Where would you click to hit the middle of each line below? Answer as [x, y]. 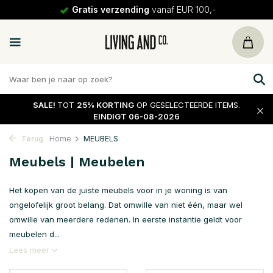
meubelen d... [34, 234]
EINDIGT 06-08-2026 [136, 116]
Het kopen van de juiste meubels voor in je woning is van [118, 190]
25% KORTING [105, 105]
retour [164, 9]
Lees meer [30, 250]
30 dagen [130, 9]
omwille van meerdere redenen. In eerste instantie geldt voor [126, 219]
